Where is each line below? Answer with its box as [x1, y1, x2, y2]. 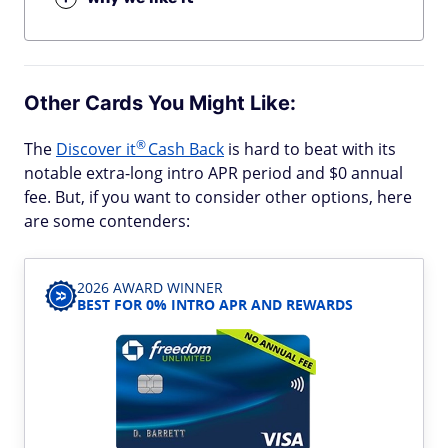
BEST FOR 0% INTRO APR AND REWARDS [77, 295, 353, 315]
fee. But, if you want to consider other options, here [24, 186, 412, 209]
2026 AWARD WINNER [77, 278, 223, 298]
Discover [56, 138, 126, 161]
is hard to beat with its [224, 138, 396, 161]
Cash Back [144, 138, 224, 161]
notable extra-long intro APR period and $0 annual [24, 162, 403, 185]
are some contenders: [24, 210, 190, 233]
